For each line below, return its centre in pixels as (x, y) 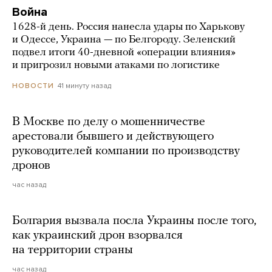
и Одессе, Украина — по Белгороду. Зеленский (124, 39)
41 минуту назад (84, 85)
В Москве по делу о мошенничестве (109, 122)
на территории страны (73, 250)
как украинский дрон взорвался (97, 236)
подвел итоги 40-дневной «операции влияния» (124, 52)
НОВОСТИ (33, 86)
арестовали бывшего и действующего (113, 137)
